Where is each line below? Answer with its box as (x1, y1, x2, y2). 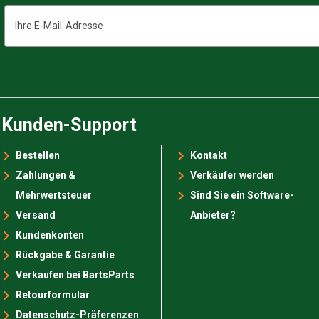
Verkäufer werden (190, 169, 275, 181)
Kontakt (190, 149, 228, 161)
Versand (15, 209, 56, 221)
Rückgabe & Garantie (15, 249, 115, 261)
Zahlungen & (15, 169, 75, 181)
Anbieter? (190, 209, 236, 221)
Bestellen (15, 149, 60, 161)
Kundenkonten (15, 229, 84, 241)
